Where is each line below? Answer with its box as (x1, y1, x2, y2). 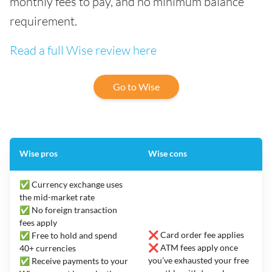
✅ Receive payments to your (19, 256, 128, 266)
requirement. (10, 13, 77, 29)
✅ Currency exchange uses (19, 179, 123, 189)
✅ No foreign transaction (19, 205, 117, 215)
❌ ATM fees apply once (148, 242, 238, 253)
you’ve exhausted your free (148, 255, 249, 265)
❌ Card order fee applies (148, 229, 244, 240)
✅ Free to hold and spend (19, 230, 117, 240)
